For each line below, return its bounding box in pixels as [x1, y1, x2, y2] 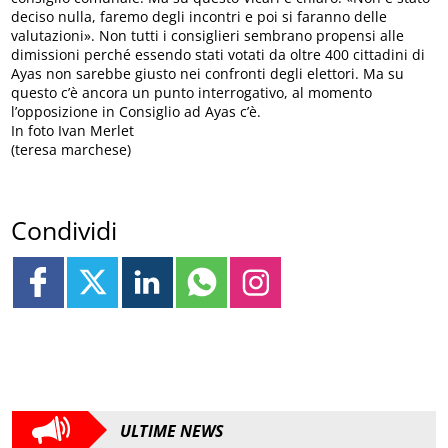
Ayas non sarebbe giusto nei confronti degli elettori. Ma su [11, 64, 405, 84]
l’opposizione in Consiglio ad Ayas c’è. [11, 102, 262, 122]
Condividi [11, 212, 118, 247]
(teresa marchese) [11, 140, 132, 160]
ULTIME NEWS [120, 420, 224, 443]
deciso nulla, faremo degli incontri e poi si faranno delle [11, 7, 388, 27]
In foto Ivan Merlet [11, 121, 135, 141]
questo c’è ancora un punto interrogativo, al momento [11, 83, 373, 103]
